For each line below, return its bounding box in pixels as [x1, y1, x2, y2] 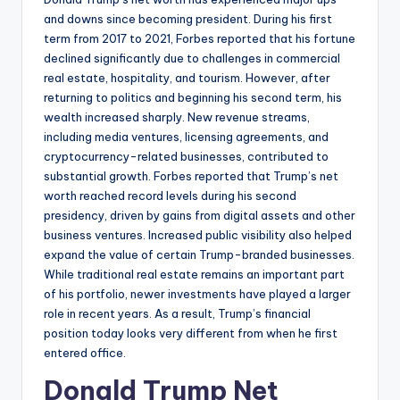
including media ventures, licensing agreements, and [44, 129, 329, 144]
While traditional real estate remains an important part [44, 266, 345, 281]
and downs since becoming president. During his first [44, 11, 332, 26]
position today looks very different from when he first [44, 325, 337, 340]
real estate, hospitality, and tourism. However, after [44, 70, 330, 85]
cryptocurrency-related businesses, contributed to [44, 148, 329, 163]
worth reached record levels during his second [44, 187, 296, 203]
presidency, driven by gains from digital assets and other [44, 207, 355, 222]
